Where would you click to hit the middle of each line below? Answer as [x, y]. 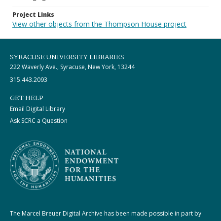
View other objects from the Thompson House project [99, 24]
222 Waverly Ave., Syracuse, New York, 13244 [72, 67]
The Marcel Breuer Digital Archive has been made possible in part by [106, 213]
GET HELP [27, 98]
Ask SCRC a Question [39, 121]
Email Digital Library [37, 109]
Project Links [33, 15]
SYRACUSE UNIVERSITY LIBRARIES [67, 57]
